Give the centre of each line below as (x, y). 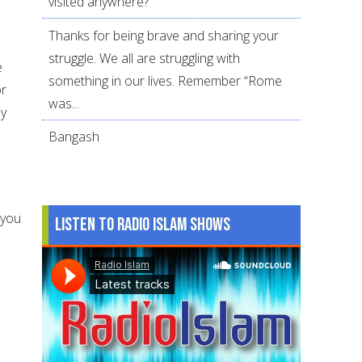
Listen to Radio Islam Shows (143, 224)
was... (64, 103)
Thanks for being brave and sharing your (164, 35)
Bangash (74, 137)
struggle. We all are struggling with (145, 58)
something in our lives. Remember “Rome (166, 80)
